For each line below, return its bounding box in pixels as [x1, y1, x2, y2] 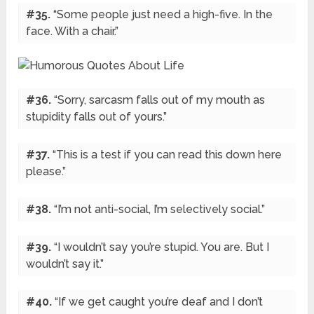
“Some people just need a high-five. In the [53, 8, 273, 22]
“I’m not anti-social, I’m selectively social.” [54, 203, 266, 217]
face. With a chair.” [26, 25, 119, 39]
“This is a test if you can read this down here [53, 148, 282, 162]
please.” [26, 165, 67, 179]
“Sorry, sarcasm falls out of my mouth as [54, 93, 266, 107]
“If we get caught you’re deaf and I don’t [55, 295, 264, 309]
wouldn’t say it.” [26, 257, 104, 271]
